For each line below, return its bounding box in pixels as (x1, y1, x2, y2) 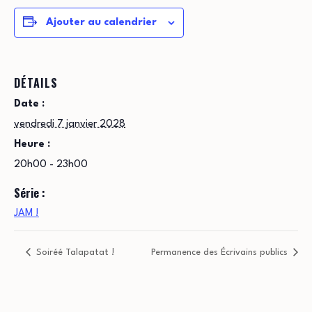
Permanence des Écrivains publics (151, 248, 290, 258)
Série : (14, 185, 45, 201)
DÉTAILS (14, 75, 58, 91)
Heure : (14, 139, 50, 150)
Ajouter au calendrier (46, 17, 157, 28)
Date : (14, 99, 45, 109)
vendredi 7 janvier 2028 (14, 119, 125, 130)
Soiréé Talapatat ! (33, 248, 114, 258)
